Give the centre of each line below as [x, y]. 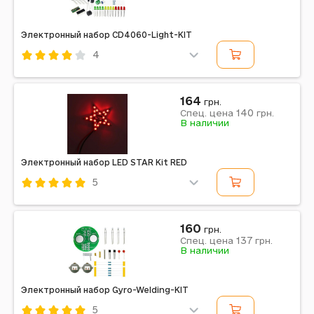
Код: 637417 [51, 74]
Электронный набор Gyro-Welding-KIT [105, 290]
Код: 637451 [51, 202]
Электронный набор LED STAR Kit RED [104, 162]
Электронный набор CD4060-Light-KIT [107, 35]
